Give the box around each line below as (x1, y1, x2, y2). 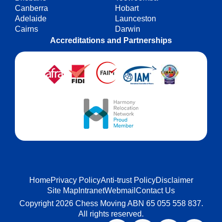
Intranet (78, 186, 105, 195)
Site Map (47, 186, 78, 195)
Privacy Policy (50, 176, 101, 185)
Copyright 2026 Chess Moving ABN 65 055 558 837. (19, 199, 203, 208)
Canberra (15, 4, 48, 13)
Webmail (105, 186, 136, 195)
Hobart (115, 4, 139, 13)
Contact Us (136, 186, 175, 195)
